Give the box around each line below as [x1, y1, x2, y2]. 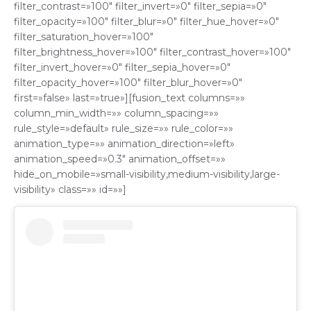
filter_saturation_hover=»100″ [14, 31, 153, 44]
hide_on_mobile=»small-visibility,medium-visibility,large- [14, 168, 280, 181]
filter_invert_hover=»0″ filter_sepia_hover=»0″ [14, 61, 230, 74]
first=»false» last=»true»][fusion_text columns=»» [14, 92, 245, 105]
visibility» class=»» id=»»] [14, 183, 126, 196]
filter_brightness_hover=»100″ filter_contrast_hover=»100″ [14, 46, 291, 59]
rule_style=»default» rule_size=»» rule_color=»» [14, 122, 233, 135]
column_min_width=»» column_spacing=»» [14, 107, 219, 120]
